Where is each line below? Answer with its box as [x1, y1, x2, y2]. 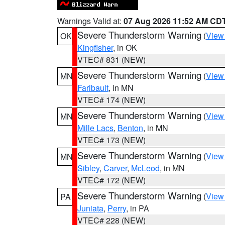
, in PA [126, 202, 149, 214]
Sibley [77, 162, 99, 174]
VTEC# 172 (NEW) [77, 174, 146, 186]
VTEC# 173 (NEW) [77, 134, 146, 146]
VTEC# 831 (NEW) [77, 54, 146, 65]
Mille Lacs [77, 122, 114, 134]
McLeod [131, 162, 160, 174]
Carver [103, 162, 127, 174]
